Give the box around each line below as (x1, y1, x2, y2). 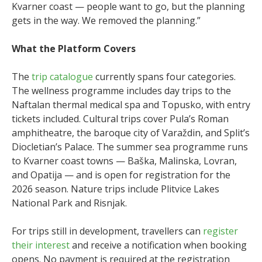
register (203, 225, 238, 237)
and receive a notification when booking (70, 239, 247, 251)
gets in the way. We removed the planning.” (12, 14, 201, 27)
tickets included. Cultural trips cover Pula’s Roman (12, 112, 229, 125)
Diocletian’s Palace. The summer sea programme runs (12, 140, 248, 153)
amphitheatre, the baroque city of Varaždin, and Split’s (12, 126, 250, 139)
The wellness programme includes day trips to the (12, 84, 231, 97)
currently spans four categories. (93, 70, 236, 83)
